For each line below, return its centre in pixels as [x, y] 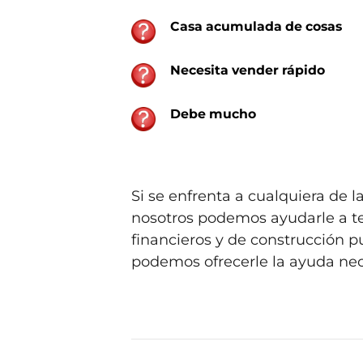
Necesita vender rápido [248, 70]
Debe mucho [213, 113]
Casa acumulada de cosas [256, 26]
